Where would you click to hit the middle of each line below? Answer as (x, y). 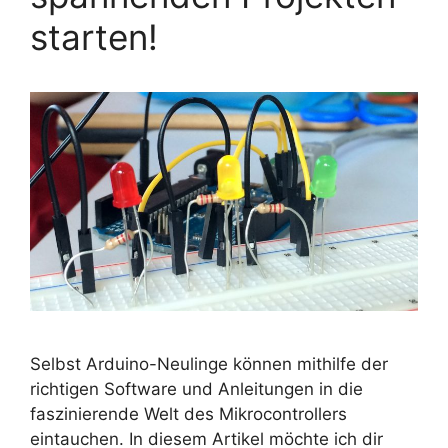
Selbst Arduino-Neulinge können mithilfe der (209, 363)
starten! (94, 36)
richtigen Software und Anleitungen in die (196, 388)
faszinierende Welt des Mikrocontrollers (188, 413)
